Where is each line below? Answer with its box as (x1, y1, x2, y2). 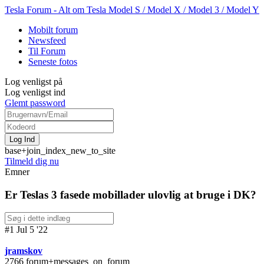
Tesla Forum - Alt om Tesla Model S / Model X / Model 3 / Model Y (5, 5, 259, 15)
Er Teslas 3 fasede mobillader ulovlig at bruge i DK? (5, 188, 256, 201)
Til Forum (28, 46, 65, 56)
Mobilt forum (28, 25, 78, 35)
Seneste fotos (28, 57, 77, 67)
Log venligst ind (5, 87, 65, 97)
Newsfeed (28, 35, 66, 45)
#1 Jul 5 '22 (5, 225, 48, 235)
